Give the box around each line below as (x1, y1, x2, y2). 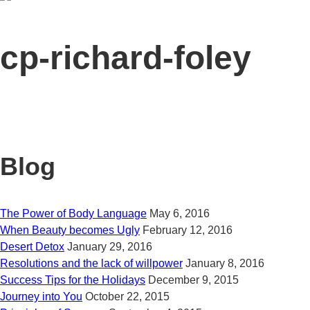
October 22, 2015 (85, 291, 170, 303)
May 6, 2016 (149, 208, 210, 220)
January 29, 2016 (67, 241, 152, 253)
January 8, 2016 (185, 257, 264, 270)
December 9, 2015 (148, 274, 239, 286)
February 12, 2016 (143, 224, 232, 237)
